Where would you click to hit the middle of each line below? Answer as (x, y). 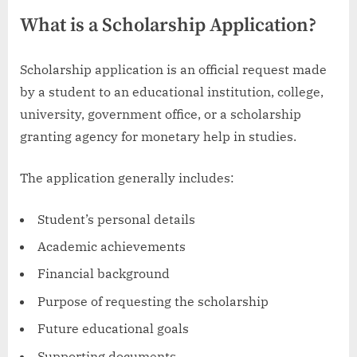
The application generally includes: (127, 177)
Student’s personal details (116, 219)
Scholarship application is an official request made (173, 69)
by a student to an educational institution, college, (172, 91)
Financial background (104, 274)
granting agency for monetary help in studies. (158, 136)
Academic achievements (112, 247)
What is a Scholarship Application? (168, 25)
